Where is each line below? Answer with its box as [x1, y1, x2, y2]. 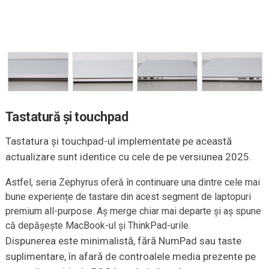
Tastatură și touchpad [5, 109, 128, 125]
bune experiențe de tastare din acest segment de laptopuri [5, 191, 251, 203]
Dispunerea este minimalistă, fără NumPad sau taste [5, 235, 241, 247]
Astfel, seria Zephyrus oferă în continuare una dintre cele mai [5, 177, 260, 189]
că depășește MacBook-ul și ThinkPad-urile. [5, 220, 190, 232]
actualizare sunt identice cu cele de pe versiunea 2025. [5, 151, 252, 163]
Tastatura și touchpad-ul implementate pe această [5, 135, 232, 148]
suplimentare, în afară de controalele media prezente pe [5, 250, 256, 263]
